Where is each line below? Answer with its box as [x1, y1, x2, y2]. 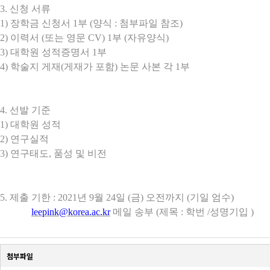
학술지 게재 [10, 61, 61, 72]
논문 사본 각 [120, 61, 175, 72]
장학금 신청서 [10, 18, 73, 28]
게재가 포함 [64, 61, 115, 72]
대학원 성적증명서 [10, 47, 92, 57]
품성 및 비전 [54, 148, 107, 159]
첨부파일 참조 [119, 18, 180, 28]
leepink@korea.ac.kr [31, 207, 110, 217]
